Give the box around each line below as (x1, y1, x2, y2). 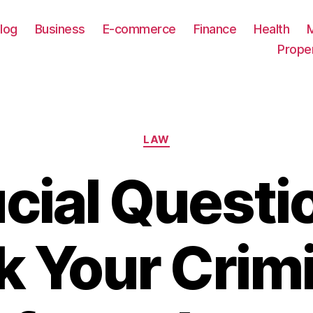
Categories (156, 126, 218, 140)
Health (254, 21, 290, 36)
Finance (193, 21, 237, 36)
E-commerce (102, 21, 176, 36)
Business (34, 21, 85, 36)
